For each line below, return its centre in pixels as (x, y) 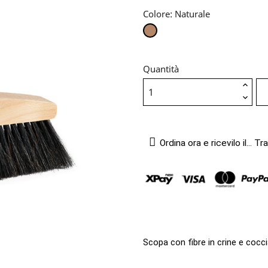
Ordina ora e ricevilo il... (206, 143)
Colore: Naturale (176, 13)
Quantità (161, 68)
